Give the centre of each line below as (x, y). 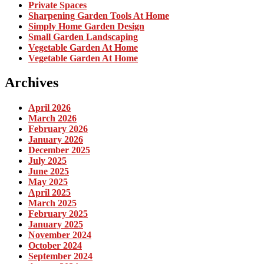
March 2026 (52, 118)
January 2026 (56, 140)
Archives (32, 83)
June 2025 (49, 171)
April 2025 (49, 193)
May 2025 (48, 182)
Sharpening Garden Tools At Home (99, 15)
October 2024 (55, 246)
